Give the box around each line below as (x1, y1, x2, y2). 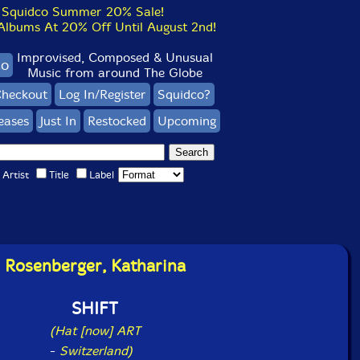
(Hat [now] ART (49, 323, 141, 338)
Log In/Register (59, 87, 146, 102)
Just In (39, 113, 76, 129)
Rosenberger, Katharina (4, 256, 186, 276)
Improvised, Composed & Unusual (17, 50, 213, 65)
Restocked (87, 113, 146, 129)
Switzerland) (59, 343, 133, 358)
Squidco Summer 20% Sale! (2, 4, 164, 19)
